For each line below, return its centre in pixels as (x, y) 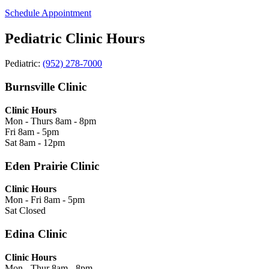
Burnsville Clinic (46, 87)
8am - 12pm (42, 142)
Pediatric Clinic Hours (75, 38)
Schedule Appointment (48, 13)
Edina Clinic (36, 234)
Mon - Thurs (30, 121)
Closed (32, 211)
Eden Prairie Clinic (52, 166)
